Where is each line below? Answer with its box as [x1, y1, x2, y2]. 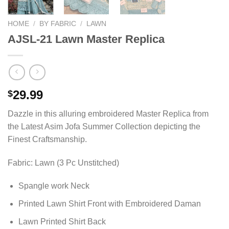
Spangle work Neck [18, 181, 89, 191]
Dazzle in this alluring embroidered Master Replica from [8, 109, 209, 118]
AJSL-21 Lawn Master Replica [8, 33, 165, 46]
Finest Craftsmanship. [8, 134, 87, 144]
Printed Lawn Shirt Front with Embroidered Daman [18, 199, 201, 209]
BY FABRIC [39, 20, 77, 28]
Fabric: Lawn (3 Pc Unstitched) [8, 158, 119, 167]
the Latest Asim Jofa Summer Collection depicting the [8, 122, 200, 131]
